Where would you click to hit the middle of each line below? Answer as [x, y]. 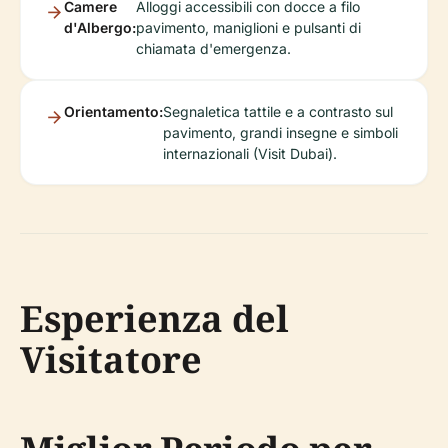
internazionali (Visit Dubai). [250, 153]
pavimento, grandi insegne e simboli [280, 132]
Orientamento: [113, 111]
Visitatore [111, 359]
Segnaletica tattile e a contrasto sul [278, 111]
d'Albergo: [100, 27]
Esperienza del [154, 318]
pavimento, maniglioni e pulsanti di [248, 27]
